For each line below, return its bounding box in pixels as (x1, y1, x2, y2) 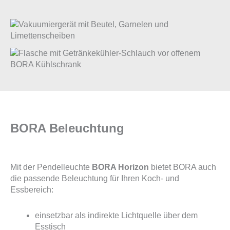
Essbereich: (10, 185, 53, 194)
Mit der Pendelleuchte (10, 162, 92, 171)
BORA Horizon (92, 162, 149, 171)
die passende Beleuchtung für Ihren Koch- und (10, 174, 179, 183)
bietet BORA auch (149, 162, 216, 171)
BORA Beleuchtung (10, 121, 124, 135)
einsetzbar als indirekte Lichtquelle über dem (35, 210, 198, 220)
